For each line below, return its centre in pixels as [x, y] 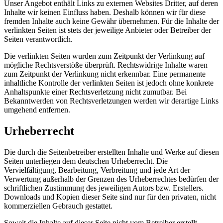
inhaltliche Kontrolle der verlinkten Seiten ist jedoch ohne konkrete [109, 83]
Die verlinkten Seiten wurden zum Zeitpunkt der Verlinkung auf [104, 56]
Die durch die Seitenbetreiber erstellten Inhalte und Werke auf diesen [111, 152]
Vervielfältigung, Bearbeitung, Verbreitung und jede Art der [97, 170]
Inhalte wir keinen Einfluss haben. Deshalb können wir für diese [105, 12]
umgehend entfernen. [37, 110]
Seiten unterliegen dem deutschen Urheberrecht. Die [86, 161]
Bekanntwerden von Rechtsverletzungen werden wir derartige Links [111, 101]
